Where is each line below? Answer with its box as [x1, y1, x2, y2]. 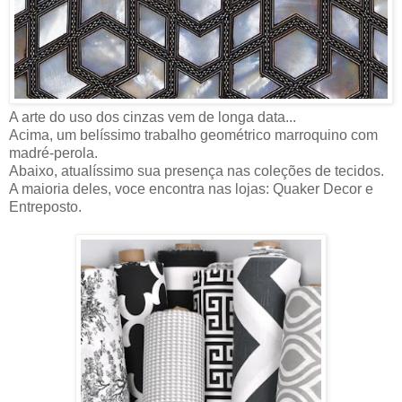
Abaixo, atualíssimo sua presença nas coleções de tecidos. [9, 163, 384, 179]
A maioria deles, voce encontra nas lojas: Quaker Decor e [9, 181, 373, 197]
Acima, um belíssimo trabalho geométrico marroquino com [9, 127, 378, 144]
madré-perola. [9, 145, 98, 162]
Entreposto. [9, 199, 82, 215]
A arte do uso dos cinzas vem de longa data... [9, 109, 296, 126]
